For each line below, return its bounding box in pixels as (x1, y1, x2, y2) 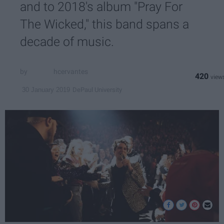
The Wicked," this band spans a (20, 17, 189, 32)
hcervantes (53, 67, 88, 75)
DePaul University (72, 85, 122, 93)
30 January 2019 (22, 86, 70, 94)
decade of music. (20, 34, 114, 49)
